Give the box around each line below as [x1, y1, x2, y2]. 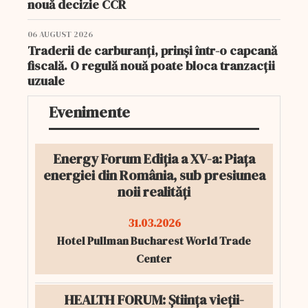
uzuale [27, 72, 65, 89]
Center [136, 251, 172, 266]
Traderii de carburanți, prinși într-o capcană [27, 42, 277, 59]
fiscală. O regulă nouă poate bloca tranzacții [27, 57, 275, 74]
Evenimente [49, 102, 130, 122]
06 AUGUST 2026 [27, 29, 93, 40]
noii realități [118, 182, 190, 201]
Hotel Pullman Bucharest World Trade [57, 233, 251, 248]
